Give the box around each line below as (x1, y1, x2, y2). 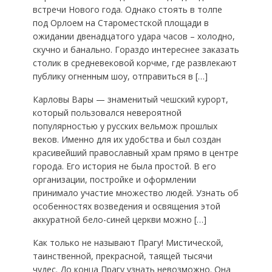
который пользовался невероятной (32, 107, 182, 118)
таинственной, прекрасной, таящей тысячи (32, 250, 212, 262)
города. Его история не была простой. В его (32, 160, 216, 172)
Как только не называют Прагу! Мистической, (32, 237, 223, 248)
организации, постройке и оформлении (32, 174, 196, 185)
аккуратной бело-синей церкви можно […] (32, 214, 206, 225)
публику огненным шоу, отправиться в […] (32, 70, 208, 82)
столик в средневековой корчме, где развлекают (32, 57, 237, 69)
